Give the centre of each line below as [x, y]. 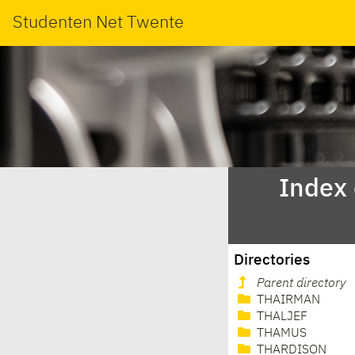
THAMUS [280, 334]
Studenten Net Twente [98, 23]
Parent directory [302, 284]
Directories [272, 260]
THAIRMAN [287, 301]
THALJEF [281, 317]
